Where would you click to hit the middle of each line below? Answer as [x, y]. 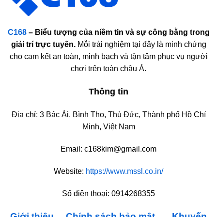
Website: [70, 171]
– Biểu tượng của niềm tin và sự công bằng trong [118, 32]
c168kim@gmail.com [120, 149]
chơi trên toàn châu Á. [108, 68]
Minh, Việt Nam [108, 127]
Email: [72, 149]
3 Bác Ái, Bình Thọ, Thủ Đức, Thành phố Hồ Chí [123, 115]
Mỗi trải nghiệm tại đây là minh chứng [141, 44]
